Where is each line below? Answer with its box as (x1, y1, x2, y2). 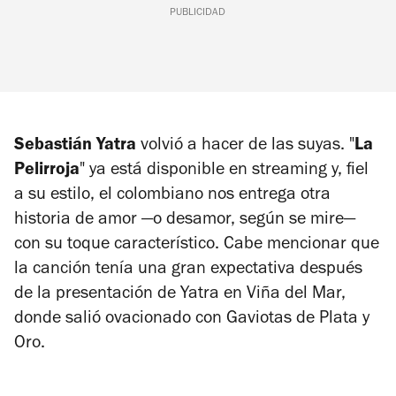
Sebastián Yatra (14, 137, 136, 156)
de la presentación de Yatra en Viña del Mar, (14, 286, 346, 304)
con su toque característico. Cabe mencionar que (14, 236, 379, 255)
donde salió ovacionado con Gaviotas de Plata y (14, 310, 369, 329)
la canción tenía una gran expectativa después (14, 261, 362, 279)
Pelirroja (14, 162, 80, 180)
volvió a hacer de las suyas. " (136, 137, 354, 156)
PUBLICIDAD (170, 7, 226, 19)
